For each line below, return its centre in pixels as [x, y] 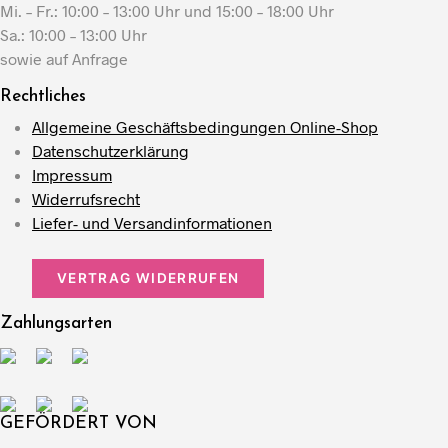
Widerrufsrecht [86, 198]
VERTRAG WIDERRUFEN [148, 278]
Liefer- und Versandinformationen [152, 222]
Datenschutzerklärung [110, 150]
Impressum [72, 174]
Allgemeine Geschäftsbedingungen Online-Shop [205, 126]
